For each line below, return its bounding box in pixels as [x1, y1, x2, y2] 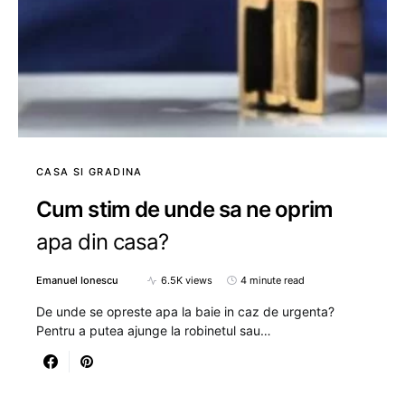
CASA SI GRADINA [36, 165, 143, 178]
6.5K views [161, 274, 212, 287]
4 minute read [240, 274, 305, 287]
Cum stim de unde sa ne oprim [36, 196, 333, 222]
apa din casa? [36, 229, 169, 255]
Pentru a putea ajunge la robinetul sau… [36, 323, 271, 338]
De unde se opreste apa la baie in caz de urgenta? [36, 304, 334, 319]
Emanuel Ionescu [36, 274, 118, 287]
